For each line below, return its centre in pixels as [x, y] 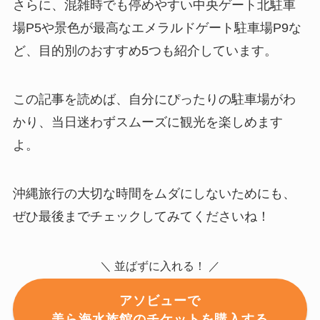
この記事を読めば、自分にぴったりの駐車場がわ [154, 100]
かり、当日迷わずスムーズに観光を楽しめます [147, 122]
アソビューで [160, 300]
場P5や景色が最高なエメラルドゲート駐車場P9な [157, 28]
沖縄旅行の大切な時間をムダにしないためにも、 [154, 193]
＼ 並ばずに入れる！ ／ [160, 265]
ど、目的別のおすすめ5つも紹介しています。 [145, 51]
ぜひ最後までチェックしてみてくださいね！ [141, 216]
